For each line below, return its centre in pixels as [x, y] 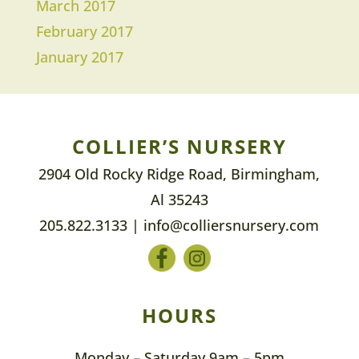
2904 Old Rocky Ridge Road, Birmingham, [179, 174]
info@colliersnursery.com [232, 226]
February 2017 [84, 32]
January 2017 [79, 57]
